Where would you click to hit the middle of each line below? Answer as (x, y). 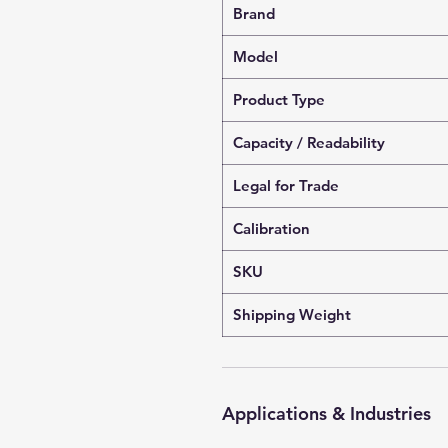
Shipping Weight (292, 314)
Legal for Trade (286, 185)
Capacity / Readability (309, 142)
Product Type (279, 99)
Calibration (271, 228)
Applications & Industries (326, 413)
